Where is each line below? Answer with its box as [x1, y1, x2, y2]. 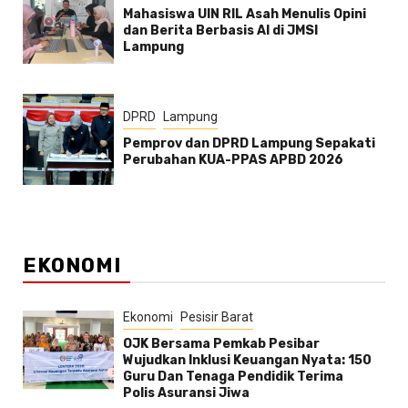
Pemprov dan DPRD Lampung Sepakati [123, 135, 375, 151]
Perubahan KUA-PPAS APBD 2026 [123, 151, 343, 168]
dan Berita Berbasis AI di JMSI [123, 22, 318, 38]
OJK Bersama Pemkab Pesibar [123, 335, 320, 352]
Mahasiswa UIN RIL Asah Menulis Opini [123, 5, 366, 22]
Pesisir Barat [180, 309, 253, 324]
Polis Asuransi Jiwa [123, 384, 250, 401]
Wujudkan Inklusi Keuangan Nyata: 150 [123, 352, 372, 368]
